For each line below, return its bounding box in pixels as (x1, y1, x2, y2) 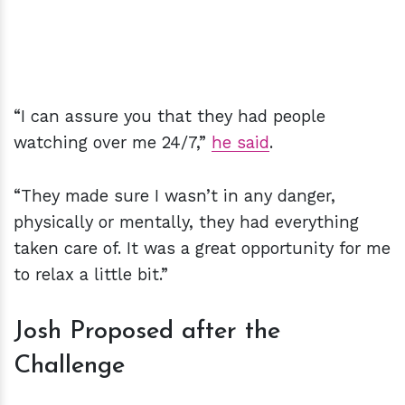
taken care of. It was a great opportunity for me (14, 239, 391, 259)
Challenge (14, 353, 125, 380)
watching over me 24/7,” (14, 133, 212, 153)
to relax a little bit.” (14, 265, 168, 285)
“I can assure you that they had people (14, 107, 325, 127)
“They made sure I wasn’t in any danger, (14, 186, 335, 206)
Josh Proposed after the (14, 319, 280, 345)
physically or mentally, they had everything (14, 212, 359, 232)
